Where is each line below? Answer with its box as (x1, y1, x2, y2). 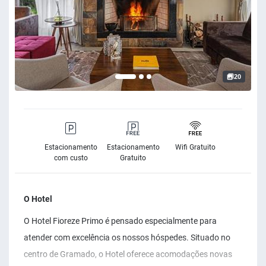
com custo (53, 154, 88, 163)
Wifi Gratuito (175, 143, 216, 152)
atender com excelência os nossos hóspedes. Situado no (24, 233, 230, 243)
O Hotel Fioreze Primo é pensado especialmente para (24, 216, 217, 226)
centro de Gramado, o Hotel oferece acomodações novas (24, 249, 232, 259)
